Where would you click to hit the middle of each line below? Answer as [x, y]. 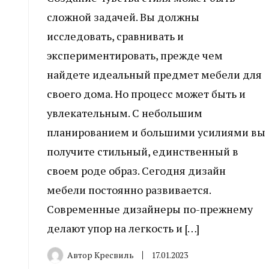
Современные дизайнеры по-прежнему [150, 209]
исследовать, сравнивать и [115, 36]
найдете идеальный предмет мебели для [154, 74]
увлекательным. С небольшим [125, 113]
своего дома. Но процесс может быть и [146, 93]
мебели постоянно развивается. [129, 189]
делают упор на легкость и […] [123, 228]
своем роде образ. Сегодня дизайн [136, 170]
